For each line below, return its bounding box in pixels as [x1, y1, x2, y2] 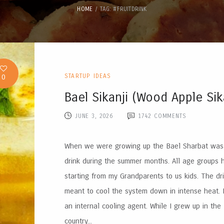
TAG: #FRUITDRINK [100, 5, 147, 12]
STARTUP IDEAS [64, 72, 111, 80]
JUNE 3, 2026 [74, 112, 113, 120]
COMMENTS [151, 112, 186, 120]
